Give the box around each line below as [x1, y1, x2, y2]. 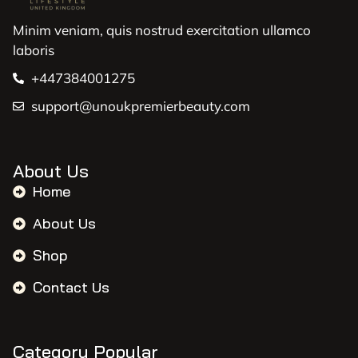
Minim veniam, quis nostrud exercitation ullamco [13, 22, 311, 39]
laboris [13, 42, 54, 59]
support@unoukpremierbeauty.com [30, 97, 250, 115]
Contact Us [33, 278, 109, 297]
